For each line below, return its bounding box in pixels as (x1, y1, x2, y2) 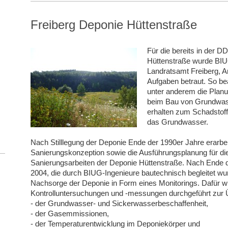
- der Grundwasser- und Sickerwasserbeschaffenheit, (30, 199, 208, 208)
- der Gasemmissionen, (30, 209, 109, 218)
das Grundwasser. (147, 118, 208, 127)
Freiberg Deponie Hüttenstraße (30, 18, 197, 32)
